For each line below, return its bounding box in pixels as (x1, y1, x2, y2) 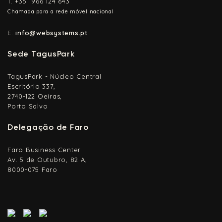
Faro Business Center (7, 146, 81, 154)
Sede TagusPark (7, 49, 75, 59)
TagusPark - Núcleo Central (7, 72, 102, 81)
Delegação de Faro (7, 122, 89, 132)
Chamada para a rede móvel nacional (7, 8, 114, 15)
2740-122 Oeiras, (7, 92, 62, 101)
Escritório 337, (7, 82, 55, 91)
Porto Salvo (7, 102, 48, 111)
